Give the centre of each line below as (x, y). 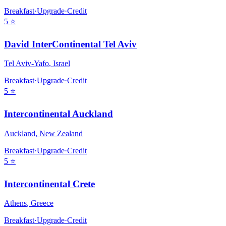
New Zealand (61, 133)
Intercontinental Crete (49, 184)
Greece (42, 203)
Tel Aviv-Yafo (26, 64)
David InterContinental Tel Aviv (70, 44)
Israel (62, 64)
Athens (15, 203)
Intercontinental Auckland (59, 114)
